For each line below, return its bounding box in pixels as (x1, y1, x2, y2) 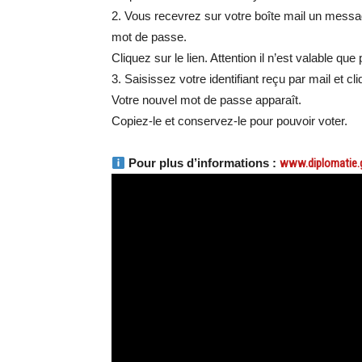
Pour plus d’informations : (125, 156, 280, 170)
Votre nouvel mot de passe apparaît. (112, 93, 301, 107)
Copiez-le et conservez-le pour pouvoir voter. (112, 114, 347, 128)
